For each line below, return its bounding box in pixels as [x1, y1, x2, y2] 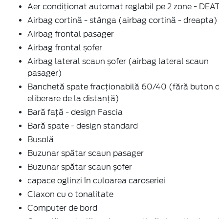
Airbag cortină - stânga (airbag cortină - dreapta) [27, 15, 218, 25]
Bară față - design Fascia [27, 107, 123, 117]
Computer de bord [27, 203, 97, 213]
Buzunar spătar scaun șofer [27, 162, 132, 172]
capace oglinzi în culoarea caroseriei [27, 175, 165, 185]
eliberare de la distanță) [27, 93, 119, 103]
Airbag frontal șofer [27, 43, 102, 52]
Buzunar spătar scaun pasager [27, 148, 144, 158]
